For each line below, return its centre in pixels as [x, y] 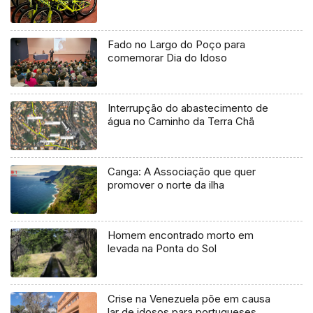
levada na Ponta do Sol [162, 248]
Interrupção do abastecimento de [188, 108]
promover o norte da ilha [166, 185]
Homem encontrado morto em [181, 235]
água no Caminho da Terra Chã [181, 122]
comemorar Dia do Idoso [168, 58]
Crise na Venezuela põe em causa [189, 298]
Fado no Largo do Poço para [177, 45]
